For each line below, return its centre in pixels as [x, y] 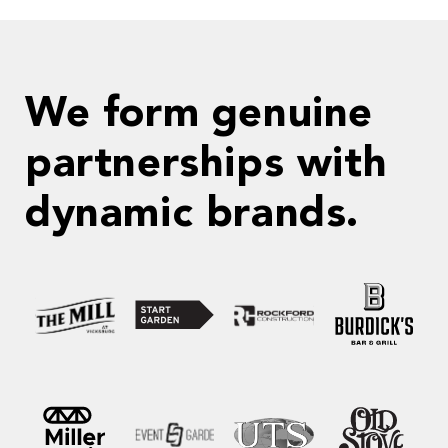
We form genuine [199, 114]
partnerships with [206, 164]
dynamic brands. [192, 214]
